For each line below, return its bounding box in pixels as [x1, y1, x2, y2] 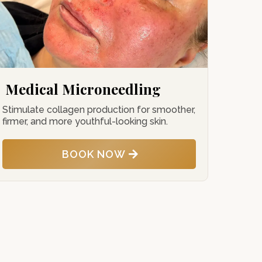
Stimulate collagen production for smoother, [2, 104, 195, 115]
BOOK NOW [62, 148, 126, 160]
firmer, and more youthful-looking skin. [2, 116, 168, 127]
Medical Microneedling [5, 80, 161, 98]
